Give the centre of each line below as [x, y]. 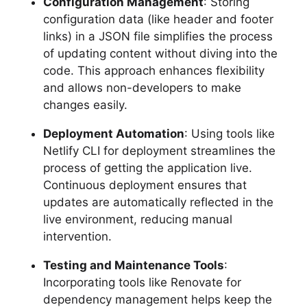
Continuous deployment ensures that [145, 185]
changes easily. [85, 105]
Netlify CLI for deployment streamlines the [159, 150]
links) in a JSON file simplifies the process [158, 36]
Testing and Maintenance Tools [133, 265]
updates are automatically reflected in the [158, 202]
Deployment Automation [113, 133]
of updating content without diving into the [160, 53]
